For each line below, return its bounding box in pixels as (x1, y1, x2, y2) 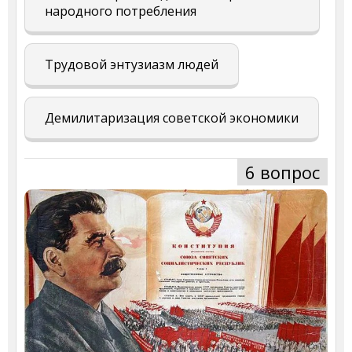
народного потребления (45, 2, 196, 20)
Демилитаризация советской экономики (45, 108, 299, 126)
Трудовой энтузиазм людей (45, 55, 218, 73)
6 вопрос (245, 159, 320, 184)
